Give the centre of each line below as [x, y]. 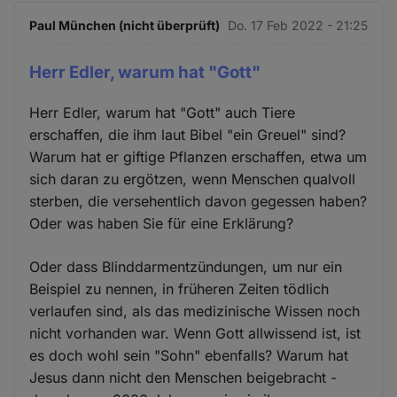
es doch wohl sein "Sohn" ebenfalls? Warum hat [189, 355]
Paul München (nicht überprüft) [125, 26]
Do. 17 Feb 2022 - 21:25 [297, 26]
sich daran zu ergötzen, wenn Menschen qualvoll [193, 179]
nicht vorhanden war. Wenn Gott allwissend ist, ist [195, 333]
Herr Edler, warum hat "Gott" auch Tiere [163, 112]
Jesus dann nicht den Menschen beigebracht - [183, 377]
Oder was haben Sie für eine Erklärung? [162, 223]
